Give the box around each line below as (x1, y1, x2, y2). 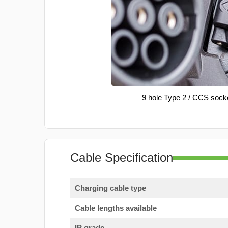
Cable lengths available (74, 203, 157, 212)
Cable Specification (70, 150, 173, 164)
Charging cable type (74, 183, 146, 192)
